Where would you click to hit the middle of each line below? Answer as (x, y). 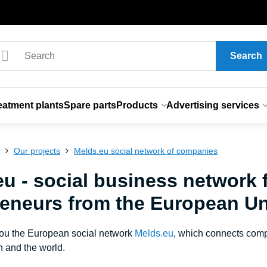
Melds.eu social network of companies (146, 151)
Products (137, 105)
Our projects (37, 151)
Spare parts (90, 105)
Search (246, 56)
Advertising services (212, 105)
